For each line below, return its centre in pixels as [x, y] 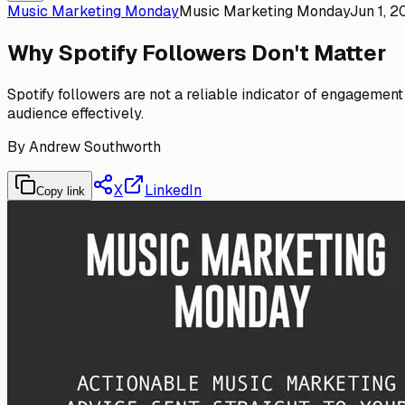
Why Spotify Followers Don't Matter [197, 52]
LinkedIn [173, 190]
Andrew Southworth [95, 146]
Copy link [61, 191]
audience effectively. [75, 113]
